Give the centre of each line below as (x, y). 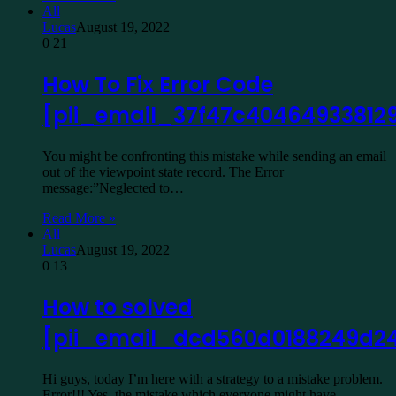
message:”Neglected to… (113, 187)
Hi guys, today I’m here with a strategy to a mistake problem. (213, 378)
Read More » (79, 217)
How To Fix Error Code (158, 84)
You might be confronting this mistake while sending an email (214, 156)
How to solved (118, 307)
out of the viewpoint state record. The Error (163, 171)
